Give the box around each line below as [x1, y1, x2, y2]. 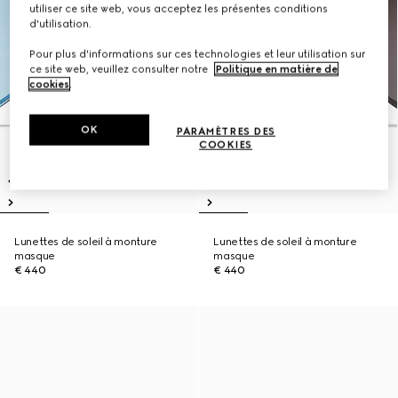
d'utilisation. [29, 18, 92, 31]
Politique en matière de [215, 63, 338, 76]
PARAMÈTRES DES [176, 125, 276, 139]
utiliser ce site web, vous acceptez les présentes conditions [29, 3, 329, 16]
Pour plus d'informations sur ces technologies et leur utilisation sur [29, 48, 366, 61]
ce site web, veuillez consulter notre [29, 63, 211, 76]
